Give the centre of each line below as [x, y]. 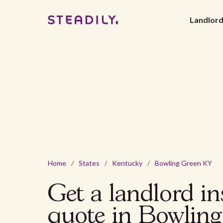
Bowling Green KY [183, 163]
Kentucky [127, 163]
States [89, 163]
